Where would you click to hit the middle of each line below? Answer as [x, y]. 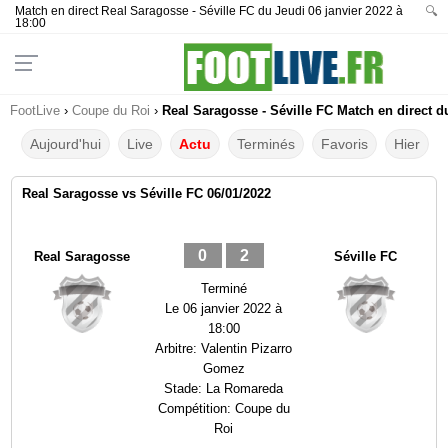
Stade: [185, 388]
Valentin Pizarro [247, 348]
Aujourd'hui [66, 144]
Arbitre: [178, 348]
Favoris [345, 144]
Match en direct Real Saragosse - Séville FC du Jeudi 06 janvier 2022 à [209, 11]
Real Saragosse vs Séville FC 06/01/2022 [147, 193]
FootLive [35, 110]
